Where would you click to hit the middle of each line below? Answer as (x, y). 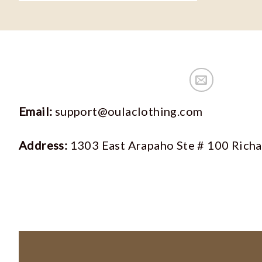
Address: (44, 145)
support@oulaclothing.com (129, 111)
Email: (37, 111)
